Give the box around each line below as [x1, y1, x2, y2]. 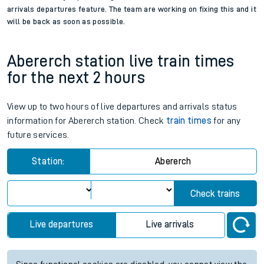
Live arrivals [146, 220, 194, 230]
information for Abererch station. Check [7, 116, 167, 126]
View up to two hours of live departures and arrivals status [7, 102, 237, 112]
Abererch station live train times [7, 53, 235, 70]
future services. [7, 130, 70, 140]
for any [211, 116, 241, 126]
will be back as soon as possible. [7, 17, 126, 25]
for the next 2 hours [7, 70, 146, 87]
